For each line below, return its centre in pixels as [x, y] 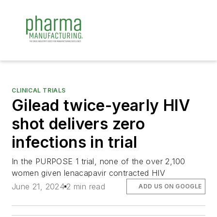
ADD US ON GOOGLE [170, 186]
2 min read [86, 187]
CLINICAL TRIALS [39, 90]
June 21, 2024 [38, 187]
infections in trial [75, 142]
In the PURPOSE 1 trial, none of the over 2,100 [99, 161]
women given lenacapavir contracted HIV [89, 173]
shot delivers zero [78, 124]
